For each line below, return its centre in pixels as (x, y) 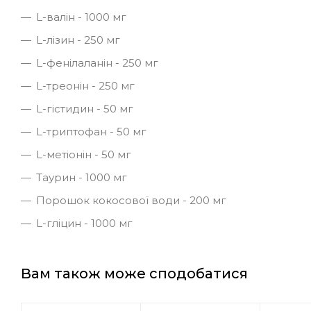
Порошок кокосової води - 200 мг (131, 200)
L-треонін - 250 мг (85, 85)
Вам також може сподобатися (134, 273)
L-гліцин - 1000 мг (84, 223)
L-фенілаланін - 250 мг (97, 62)
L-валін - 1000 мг (81, 17)
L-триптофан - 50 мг (91, 131)
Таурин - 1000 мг (82, 177)
